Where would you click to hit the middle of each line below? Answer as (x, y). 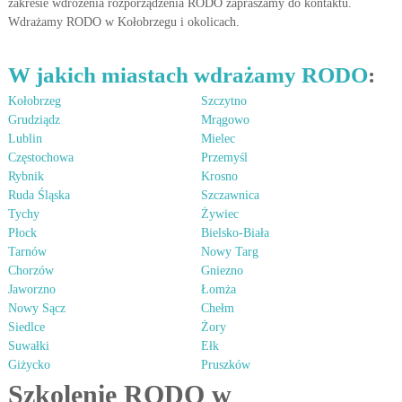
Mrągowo (225, 120)
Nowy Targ (230, 252)
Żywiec (220, 214)
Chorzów (31, 271)
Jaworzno (31, 289)
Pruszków (226, 365)
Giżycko (29, 365)
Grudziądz (34, 120)
